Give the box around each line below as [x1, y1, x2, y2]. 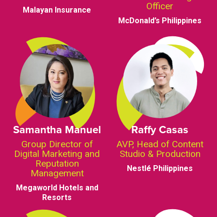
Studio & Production [119, 148, 201, 159]
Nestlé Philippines [127, 163, 193, 173]
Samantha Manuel [13, 121, 101, 137]
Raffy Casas [131, 121, 189, 137]
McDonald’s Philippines [118, 16, 202, 26]
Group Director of [21, 138, 93, 150]
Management [30, 167, 84, 179]
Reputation [35, 157, 79, 169]
